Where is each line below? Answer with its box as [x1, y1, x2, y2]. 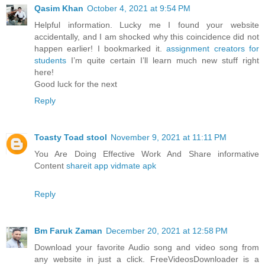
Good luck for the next [34, 79, 117, 89]
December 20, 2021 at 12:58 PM [106, 225, 228, 235]
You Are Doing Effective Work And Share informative [34, 148, 259, 159]
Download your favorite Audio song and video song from [34, 242, 259, 252]
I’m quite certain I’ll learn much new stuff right [66, 55, 259, 65]
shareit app [66, 160, 108, 170]
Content [34, 160, 66, 170]
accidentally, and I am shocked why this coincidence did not [34, 31, 259, 41]
